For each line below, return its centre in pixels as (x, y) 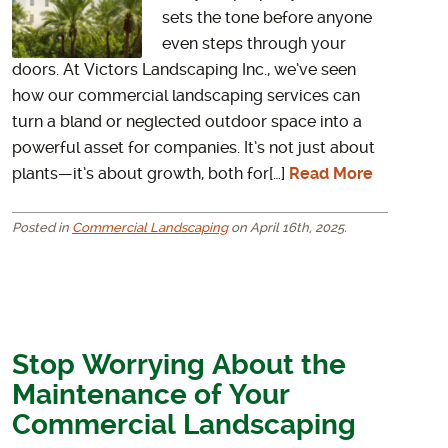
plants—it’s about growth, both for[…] (150, 174)
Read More (331, 174)
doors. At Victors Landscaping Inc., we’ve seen (184, 70)
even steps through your (254, 44)
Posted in (42, 228)
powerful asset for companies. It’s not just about (193, 148)
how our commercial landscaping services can (186, 96)
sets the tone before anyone (267, 18)
